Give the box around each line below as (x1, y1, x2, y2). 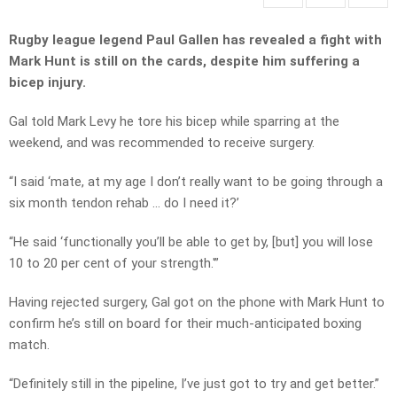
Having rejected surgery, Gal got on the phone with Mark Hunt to (9, 294, 385, 311)
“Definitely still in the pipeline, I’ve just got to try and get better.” (9, 376, 379, 393)
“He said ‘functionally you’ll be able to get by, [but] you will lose (9, 234, 373, 251)
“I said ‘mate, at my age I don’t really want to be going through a (9, 174, 383, 191)
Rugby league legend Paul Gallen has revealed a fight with (9, 32, 382, 49)
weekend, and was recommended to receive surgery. (9, 135, 315, 152)
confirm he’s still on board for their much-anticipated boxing (9, 315, 362, 332)
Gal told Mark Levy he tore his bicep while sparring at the (9, 113, 339, 130)
